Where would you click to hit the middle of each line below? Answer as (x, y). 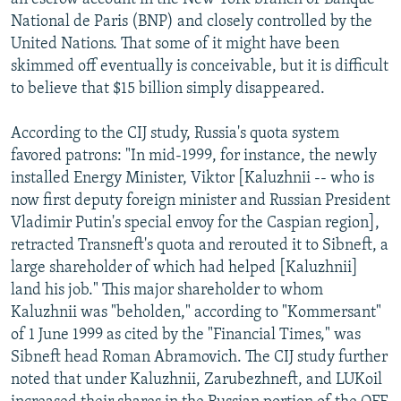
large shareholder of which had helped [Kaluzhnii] (184, 268)
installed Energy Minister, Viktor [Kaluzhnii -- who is (192, 178)
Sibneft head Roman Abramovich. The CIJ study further (199, 357)
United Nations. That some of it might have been (175, 44)
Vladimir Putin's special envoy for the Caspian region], (195, 223)
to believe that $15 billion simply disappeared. (168, 89)
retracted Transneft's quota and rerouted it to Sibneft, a (200, 245)
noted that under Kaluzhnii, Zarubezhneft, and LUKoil (196, 380)
